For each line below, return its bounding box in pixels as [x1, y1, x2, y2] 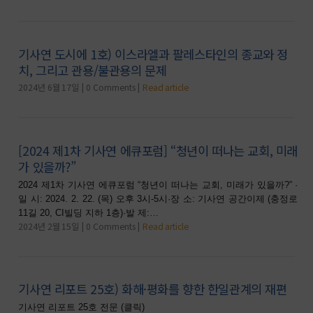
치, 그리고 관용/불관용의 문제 [18, 61, 167, 79]
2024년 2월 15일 [18, 219, 80, 233]
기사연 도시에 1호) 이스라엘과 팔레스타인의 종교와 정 [18, 45, 288, 63]
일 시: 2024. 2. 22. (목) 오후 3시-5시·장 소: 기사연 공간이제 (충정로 [18, 193, 298, 204]
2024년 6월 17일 [18, 81, 80, 94]
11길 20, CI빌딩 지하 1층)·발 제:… [18, 207, 159, 218]
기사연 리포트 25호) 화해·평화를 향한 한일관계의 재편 [18, 280, 287, 298]
